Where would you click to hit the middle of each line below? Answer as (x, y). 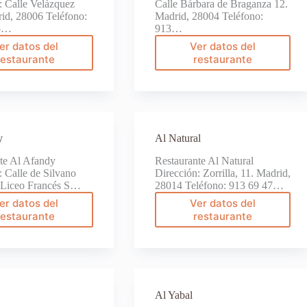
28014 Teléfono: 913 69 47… (219, 185)
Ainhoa (239, 58)
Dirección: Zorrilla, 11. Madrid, (222, 173)
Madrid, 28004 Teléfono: (209, 16)
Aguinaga (48, 58)
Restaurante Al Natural (204, 160)
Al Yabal (173, 295)
